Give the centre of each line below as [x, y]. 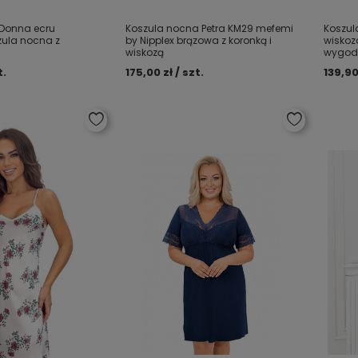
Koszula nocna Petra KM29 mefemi [210, 28]
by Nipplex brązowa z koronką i [199, 40]
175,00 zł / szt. [165, 72]
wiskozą [145, 52]
